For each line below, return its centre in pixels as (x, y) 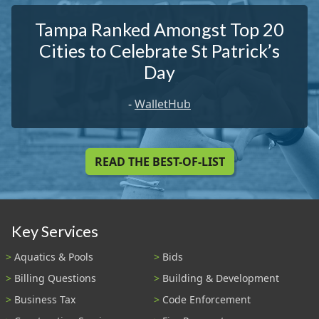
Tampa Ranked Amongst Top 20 (159, 30)
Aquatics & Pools (54, 257)
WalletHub (163, 104)
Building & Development (221, 278)
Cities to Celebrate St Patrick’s (159, 51)
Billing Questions (55, 278)
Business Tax (45, 299)
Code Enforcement (206, 299)
